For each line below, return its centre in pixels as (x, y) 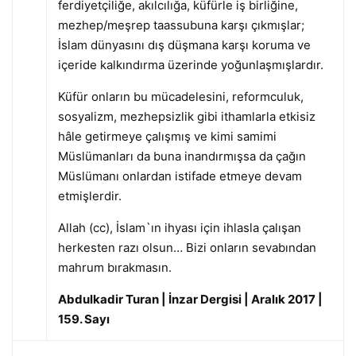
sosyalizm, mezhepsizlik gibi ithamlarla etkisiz (186, 116)
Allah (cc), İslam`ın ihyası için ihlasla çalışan (179, 227)
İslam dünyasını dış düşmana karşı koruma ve (184, 44)
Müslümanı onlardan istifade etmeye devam (180, 176)
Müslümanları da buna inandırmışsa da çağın (182, 156)
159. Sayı (83, 319)
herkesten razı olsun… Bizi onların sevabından (187, 247)
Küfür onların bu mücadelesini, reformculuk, (180, 96)
